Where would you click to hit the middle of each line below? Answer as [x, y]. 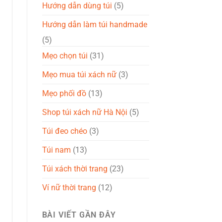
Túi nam [56, 150]
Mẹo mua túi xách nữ [79, 74]
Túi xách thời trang [75, 168]
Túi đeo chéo [64, 131]
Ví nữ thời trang [69, 187]
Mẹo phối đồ [64, 93]
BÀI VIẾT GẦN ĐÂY [79, 215]
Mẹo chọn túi [65, 55]
